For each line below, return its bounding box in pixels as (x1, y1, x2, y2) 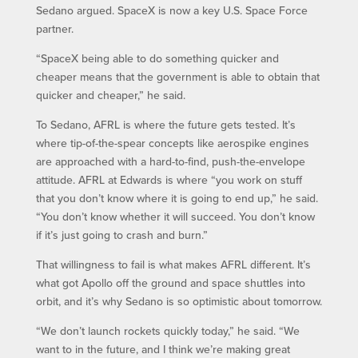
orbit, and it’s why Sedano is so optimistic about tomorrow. (35, 293, 322, 310)
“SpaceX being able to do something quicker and (35, 50, 279, 67)
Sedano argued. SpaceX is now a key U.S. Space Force (35, 2, 308, 19)
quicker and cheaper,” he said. (35, 87, 185, 104)
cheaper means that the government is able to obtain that (35, 69, 320, 86)
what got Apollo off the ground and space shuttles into (35, 275, 305, 292)
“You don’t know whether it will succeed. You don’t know (35, 209, 315, 225)
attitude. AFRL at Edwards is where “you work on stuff (35, 172, 302, 189)
